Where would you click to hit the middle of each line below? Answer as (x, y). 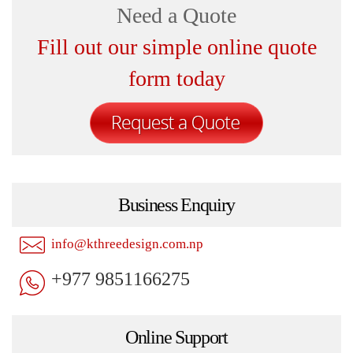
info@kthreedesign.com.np (127, 244)
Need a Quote (176, 16)
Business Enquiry (176, 205)
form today (176, 79)
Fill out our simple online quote (176, 47)
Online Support (176, 337)
